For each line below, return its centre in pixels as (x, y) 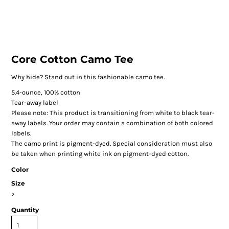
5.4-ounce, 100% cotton (45, 93)
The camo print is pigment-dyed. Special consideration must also (111, 144)
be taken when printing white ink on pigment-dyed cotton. (100, 154)
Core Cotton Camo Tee (72, 60)
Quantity (25, 210)
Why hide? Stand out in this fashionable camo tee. (88, 77)
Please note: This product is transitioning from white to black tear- (113, 113)
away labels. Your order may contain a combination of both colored (112, 123)
